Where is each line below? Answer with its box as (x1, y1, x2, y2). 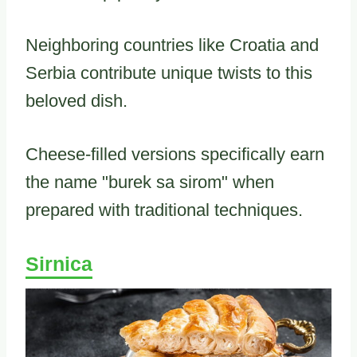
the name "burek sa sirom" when (25, 171, 274, 192)
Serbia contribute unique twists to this (25, 62, 312, 83)
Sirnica (25, 252, 92, 275)
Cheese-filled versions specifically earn (25, 143, 324, 164)
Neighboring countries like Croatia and (25, 34, 319, 55)
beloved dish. (25, 90, 127, 111)
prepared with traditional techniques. (25, 199, 303, 220)
